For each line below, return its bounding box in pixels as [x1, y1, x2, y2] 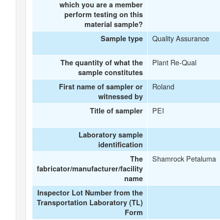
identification [98, 139, 143, 149]
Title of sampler [90, 106, 143, 115]
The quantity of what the [60, 57, 143, 67]
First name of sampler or [59, 82, 143, 91]
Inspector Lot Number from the [37, 188, 143, 197]
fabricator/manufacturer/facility [37, 164, 143, 173]
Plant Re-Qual [152, 57, 196, 67]
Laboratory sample [79, 130, 143, 139]
